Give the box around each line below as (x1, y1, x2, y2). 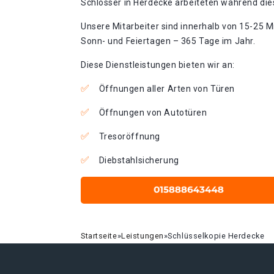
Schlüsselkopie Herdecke (168, 231, 265, 240)
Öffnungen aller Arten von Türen (98, 84, 235, 94)
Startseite (81, 231, 117, 240)
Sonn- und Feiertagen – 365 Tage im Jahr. (81, 36, 256, 46)
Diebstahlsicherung (98, 155, 179, 165)
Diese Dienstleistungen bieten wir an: (81, 60, 235, 70)
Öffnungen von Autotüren (98, 108, 207, 117)
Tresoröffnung (98, 131, 160, 141)
